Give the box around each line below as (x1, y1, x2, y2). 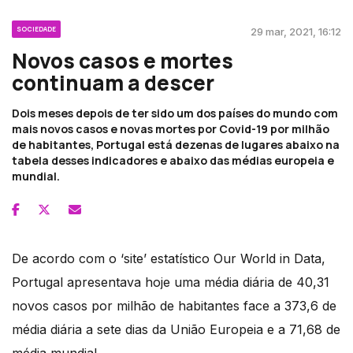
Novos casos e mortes (12, 46, 233, 76)
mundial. (12, 169, 60, 184)
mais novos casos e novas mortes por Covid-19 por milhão (12, 121, 329, 137)
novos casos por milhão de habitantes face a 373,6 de (12, 298, 336, 314)
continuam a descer (12, 69, 214, 98)
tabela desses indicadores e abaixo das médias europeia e (12, 153, 334, 169)
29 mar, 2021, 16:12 (251, 25, 341, 39)
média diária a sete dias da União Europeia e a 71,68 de (12, 321, 340, 338)
